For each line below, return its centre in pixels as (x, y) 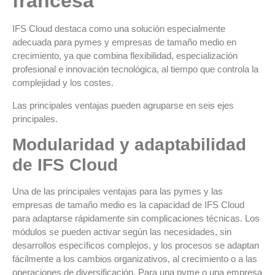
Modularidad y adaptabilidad (129, 145)
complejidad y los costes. (63, 83)
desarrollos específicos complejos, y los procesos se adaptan (136, 246)
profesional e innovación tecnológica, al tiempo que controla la (135, 69)
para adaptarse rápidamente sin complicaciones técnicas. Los (136, 219)
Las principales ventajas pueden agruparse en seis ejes (123, 105)
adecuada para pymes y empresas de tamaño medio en (124, 42)
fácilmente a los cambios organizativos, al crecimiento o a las (135, 259)
